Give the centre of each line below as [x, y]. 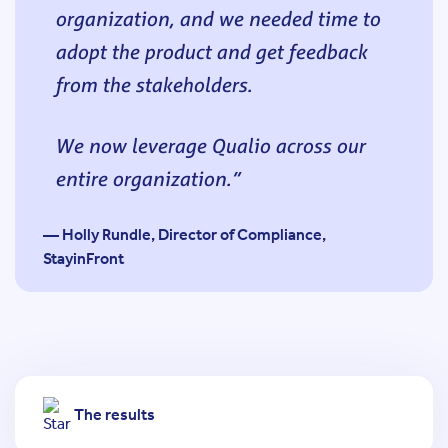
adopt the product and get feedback [211, 51]
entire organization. [143, 178]
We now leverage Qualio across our [210, 145]
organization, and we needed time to [217, 18]
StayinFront [83, 258]
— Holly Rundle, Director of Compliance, [184, 234]
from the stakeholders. [153, 84]
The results [114, 414]
